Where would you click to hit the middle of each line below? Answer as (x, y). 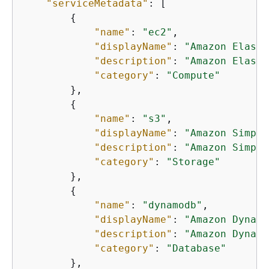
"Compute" (193, 75)
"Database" (196, 248)
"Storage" (193, 162)
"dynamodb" (172, 205)
